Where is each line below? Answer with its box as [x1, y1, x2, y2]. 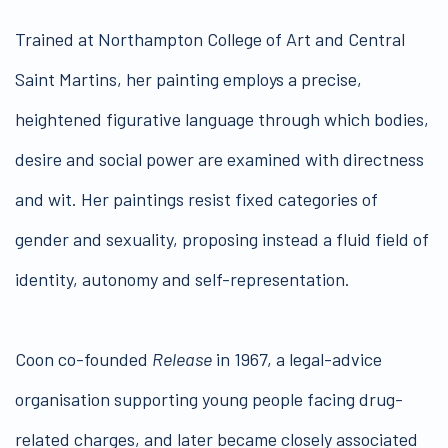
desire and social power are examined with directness [15, 148, 424, 171]
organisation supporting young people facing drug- [15, 388, 403, 411]
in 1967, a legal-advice [212, 348, 382, 371]
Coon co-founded [15, 348, 148, 371]
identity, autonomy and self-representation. [15, 268, 350, 291]
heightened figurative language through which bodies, [15, 108, 429, 131]
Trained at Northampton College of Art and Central [15, 28, 405, 51]
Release [148, 348, 212, 371]
